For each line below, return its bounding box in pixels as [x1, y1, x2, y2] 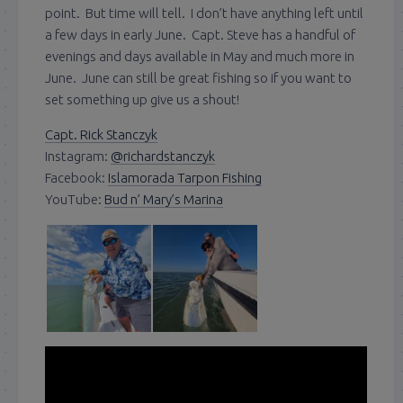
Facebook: [45, 170, 108, 186]
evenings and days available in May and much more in [45, 49, 354, 65]
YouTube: [45, 192, 104, 208]
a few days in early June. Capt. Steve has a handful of [45, 27, 355, 43]
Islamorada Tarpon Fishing [108, 170, 262, 186]
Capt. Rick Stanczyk [45, 127, 157, 143]
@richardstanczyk [111, 148, 215, 165]
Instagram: [45, 148, 111, 165]
